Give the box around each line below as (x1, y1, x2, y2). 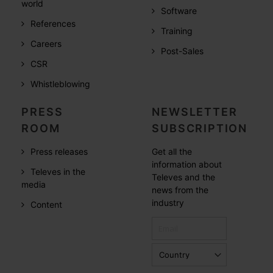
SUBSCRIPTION (152, 122, 247, 135)
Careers (30, 38, 62, 49)
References (30, 18, 76, 29)
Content (30, 199, 63, 210)
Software (161, 5, 197, 16)
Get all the (152, 146, 193, 157)
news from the (152, 185, 209, 195)
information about (152, 159, 222, 169)
